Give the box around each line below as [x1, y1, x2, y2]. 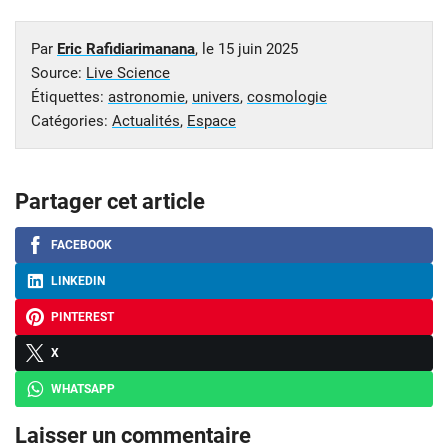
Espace [187, 111, 236, 130]
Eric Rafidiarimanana [57, 39, 195, 58]
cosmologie [247, 87, 327, 106]
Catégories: [31, 111, 112, 130]
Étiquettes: [31, 87, 108, 106]
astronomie [108, 87, 185, 106]
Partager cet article [15, 188, 205, 214]
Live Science [86, 63, 170, 82]
